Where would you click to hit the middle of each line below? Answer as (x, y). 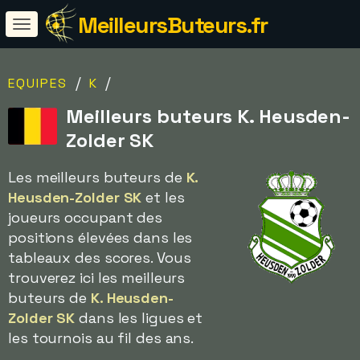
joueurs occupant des (85, 217)
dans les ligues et (139, 318)
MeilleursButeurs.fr (173, 25)
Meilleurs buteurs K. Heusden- (209, 116)
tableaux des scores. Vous (100, 258)
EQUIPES (38, 83)
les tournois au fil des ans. (101, 338)
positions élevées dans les (100, 237)
